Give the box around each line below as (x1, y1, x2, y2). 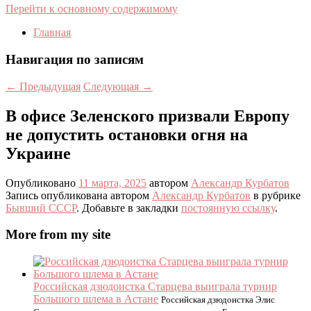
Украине (6, 144, 71, 162)
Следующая (83, 80, 142, 92)
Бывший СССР (6, 201, 76, 214)
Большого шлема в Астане (33, 293, 158, 305)
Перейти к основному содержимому (6, 3, 178, 15)
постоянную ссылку (181, 201, 275, 214)
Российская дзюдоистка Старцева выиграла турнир (33, 280, 277, 292)
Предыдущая (17, 80, 81, 92)
